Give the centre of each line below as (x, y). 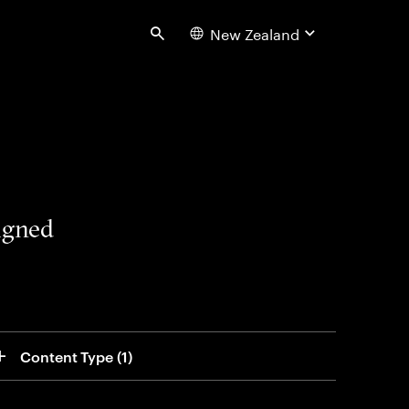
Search (182, 39)
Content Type (67, 356)
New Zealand (254, 32)
